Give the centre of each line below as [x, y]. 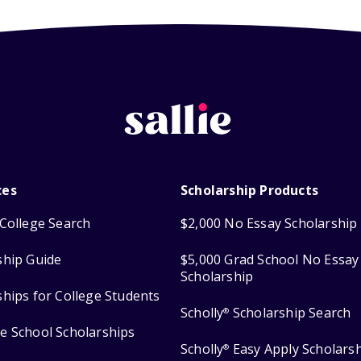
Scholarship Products [249, 191]
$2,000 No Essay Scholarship [269, 224]
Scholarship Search [290, 313]
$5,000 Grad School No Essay [270, 260]
